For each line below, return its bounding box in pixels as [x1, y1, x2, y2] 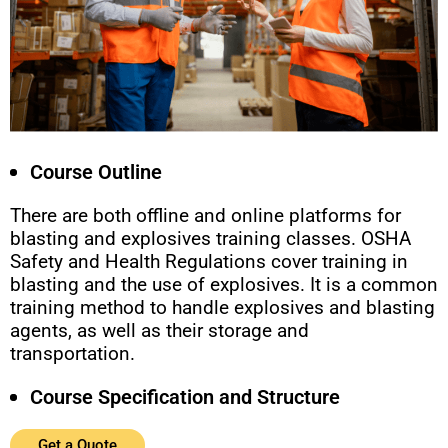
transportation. [10, 342, 135, 366]
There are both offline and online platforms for [10, 204, 401, 228]
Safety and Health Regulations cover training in [10, 250, 408, 274]
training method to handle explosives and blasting [10, 296, 435, 320]
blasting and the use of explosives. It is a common [10, 273, 438, 297]
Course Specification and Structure [30, 385, 340, 410]
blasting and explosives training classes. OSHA [10, 227, 411, 251]
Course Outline [30, 160, 162, 185]
